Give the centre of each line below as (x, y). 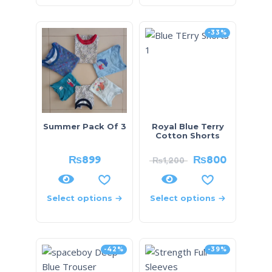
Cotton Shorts (188, 135)
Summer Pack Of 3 (84, 126)
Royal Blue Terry (188, 126)
